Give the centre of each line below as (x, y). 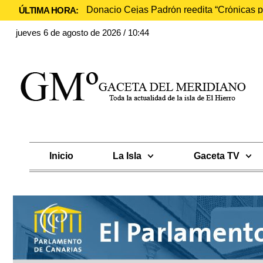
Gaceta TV (216, 156)
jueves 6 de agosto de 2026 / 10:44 (82, 33)
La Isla (127, 156)
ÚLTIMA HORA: (49, 10)
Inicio (61, 156)
